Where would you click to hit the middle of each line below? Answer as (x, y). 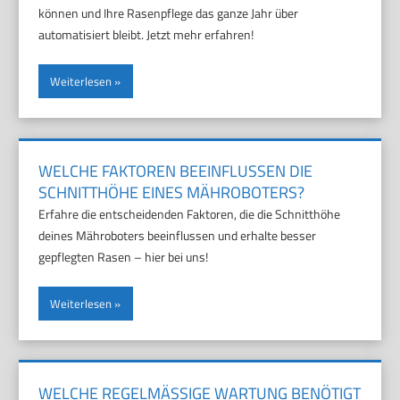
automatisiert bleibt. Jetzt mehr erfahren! (146, 35)
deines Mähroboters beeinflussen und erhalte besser (178, 236)
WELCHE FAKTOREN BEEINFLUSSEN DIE (176, 171)
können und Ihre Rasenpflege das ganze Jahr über (169, 13)
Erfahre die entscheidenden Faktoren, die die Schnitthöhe (190, 214)
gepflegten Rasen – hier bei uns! (124, 257)
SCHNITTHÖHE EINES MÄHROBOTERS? (172, 193)
